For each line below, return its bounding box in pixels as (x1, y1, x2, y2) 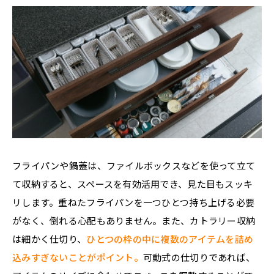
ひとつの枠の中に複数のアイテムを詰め (86, 232, 254, 245)
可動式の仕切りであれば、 (143, 250, 256, 264)
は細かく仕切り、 (12, 232, 87, 245)
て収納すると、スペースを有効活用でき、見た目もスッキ (12, 177, 253, 190)
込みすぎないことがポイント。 (12, 250, 143, 264)
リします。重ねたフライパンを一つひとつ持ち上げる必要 (12, 195, 255, 209)
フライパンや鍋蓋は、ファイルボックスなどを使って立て (12, 158, 256, 172)
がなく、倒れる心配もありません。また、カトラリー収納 (12, 213, 256, 227)
